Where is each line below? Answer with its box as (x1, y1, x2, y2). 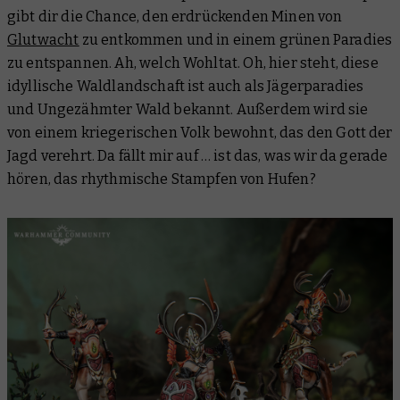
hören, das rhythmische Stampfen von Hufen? (7, 171, 319, 187)
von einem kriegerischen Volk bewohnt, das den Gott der (7, 124, 393, 141)
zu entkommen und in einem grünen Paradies (79, 31, 393, 48)
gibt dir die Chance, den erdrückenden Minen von (7, 8, 343, 25)
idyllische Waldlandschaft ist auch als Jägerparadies (7, 78, 364, 95)
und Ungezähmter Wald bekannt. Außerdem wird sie (7, 101, 369, 118)
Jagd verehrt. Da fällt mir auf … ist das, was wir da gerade (7, 147, 388, 164)
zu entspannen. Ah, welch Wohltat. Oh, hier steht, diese (7, 54, 379, 71)
